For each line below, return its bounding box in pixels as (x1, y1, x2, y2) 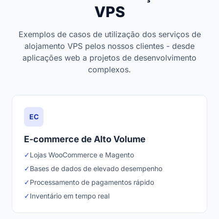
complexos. (88, 65, 131, 74)
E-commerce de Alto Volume (24, 134, 146, 144)
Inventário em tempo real (30, 192, 109, 200)
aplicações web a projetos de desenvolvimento (22, 53, 197, 63)
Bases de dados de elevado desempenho (30, 164, 162, 173)
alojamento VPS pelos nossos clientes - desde (24, 41, 195, 51)
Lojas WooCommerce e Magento (30, 151, 134, 159)
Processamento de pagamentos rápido (30, 178, 154, 186)
